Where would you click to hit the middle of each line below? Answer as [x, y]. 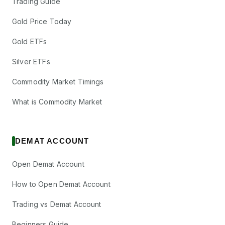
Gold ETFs [30, 42]
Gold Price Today [42, 22]
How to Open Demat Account [61, 184]
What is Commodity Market [57, 102]
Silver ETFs [31, 62]
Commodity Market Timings [58, 82]
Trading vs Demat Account [57, 204]
